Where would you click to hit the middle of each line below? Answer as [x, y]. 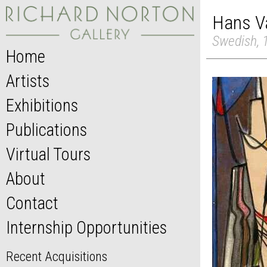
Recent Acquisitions [57, 257]
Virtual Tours [48, 155]
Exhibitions [42, 106]
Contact [32, 204]
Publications [46, 130]
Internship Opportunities [86, 228]
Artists [28, 81]
